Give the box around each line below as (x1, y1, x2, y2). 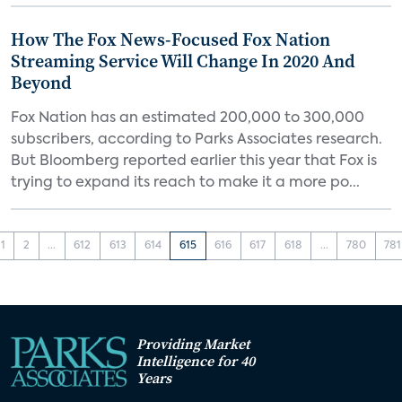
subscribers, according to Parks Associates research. (11, 133, 382, 147)
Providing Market (136, 333, 249, 354)
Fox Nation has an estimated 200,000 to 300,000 (11, 111, 364, 126)
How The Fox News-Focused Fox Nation (11, 27, 330, 52)
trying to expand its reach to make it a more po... (11, 176, 360, 190)
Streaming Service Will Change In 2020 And (11, 48, 355, 74)
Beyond (11, 70, 72, 95)
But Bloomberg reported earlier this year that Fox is (11, 154, 377, 169)
